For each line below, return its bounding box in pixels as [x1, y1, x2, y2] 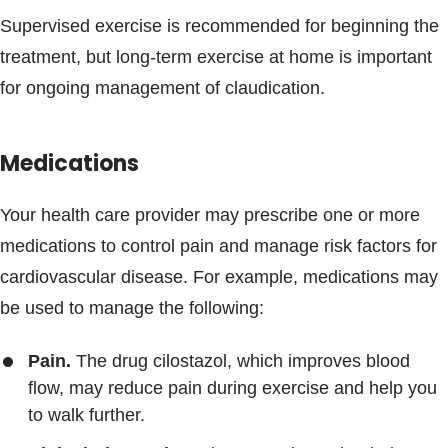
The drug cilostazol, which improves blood [71, 351, 410, 371]
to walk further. [28, 405, 145, 425]
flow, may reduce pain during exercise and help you [28, 378, 437, 398]
